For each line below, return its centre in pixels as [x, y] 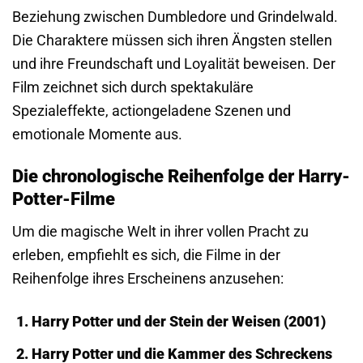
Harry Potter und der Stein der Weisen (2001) [178, 321]
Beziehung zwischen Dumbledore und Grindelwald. [175, 16]
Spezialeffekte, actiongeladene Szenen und [152, 110]
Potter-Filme [64, 199]
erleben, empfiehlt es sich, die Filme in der [146, 254]
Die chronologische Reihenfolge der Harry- [181, 176]
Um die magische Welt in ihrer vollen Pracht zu [160, 231]
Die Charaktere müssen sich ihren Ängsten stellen [172, 40]
